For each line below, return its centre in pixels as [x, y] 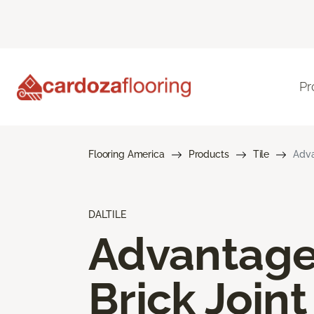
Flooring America [127, 154]
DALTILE [107, 214]
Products [209, 154]
